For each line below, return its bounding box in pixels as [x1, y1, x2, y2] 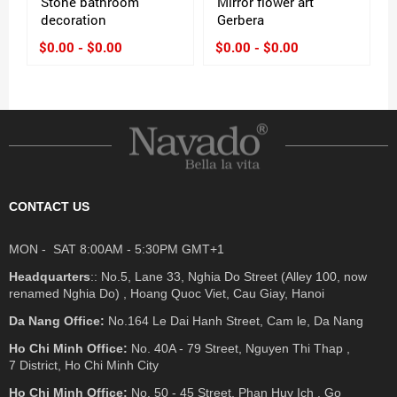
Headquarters [9, 269, 90, 284]
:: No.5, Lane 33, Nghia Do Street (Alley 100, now [90, 269, 367, 284]
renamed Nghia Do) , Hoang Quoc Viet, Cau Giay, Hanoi [9, 286, 324, 301]
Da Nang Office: [9, 314, 105, 329]
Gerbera [217, 11, 264, 29]
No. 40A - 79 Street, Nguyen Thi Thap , [128, 341, 350, 356]
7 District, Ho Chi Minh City [9, 358, 159, 373]
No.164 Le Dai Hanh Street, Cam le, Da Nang [105, 314, 363, 329]
